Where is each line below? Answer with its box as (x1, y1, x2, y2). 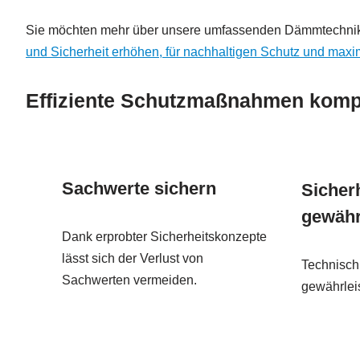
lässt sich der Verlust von (62, 252, 203, 266)
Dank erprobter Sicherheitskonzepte (62, 230, 267, 244)
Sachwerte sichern (62, 178, 216, 199)
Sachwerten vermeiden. (62, 273, 197, 288)
